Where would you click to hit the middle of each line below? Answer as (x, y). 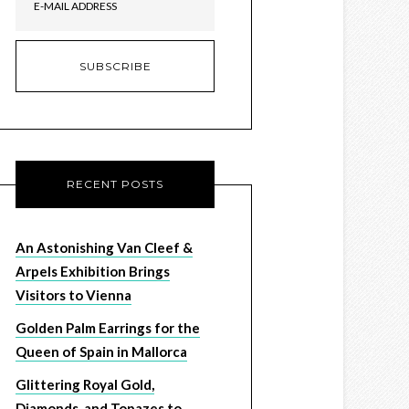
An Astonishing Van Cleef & (104, 247)
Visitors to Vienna (73, 295)
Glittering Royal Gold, (85, 384)
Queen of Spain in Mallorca (101, 351)
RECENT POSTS (115, 184)
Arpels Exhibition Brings (93, 271)
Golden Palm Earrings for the (108, 328)
